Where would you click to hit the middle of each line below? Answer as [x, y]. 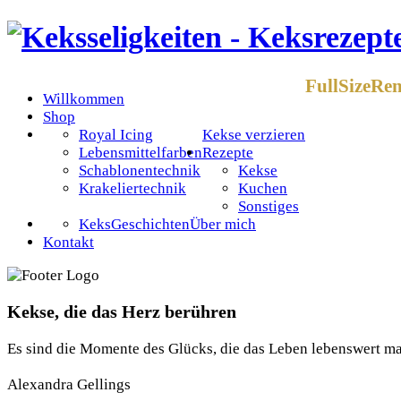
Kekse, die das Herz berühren [122, 312]
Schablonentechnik [140, 170]
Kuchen [263, 188]
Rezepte [228, 152]
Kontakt [68, 242]
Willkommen [84, 98]
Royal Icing [116, 134]
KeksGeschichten [134, 224]
